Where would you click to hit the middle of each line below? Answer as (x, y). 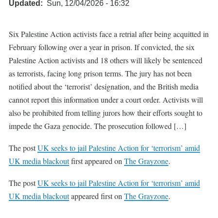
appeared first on (97, 196)
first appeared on (97, 161)
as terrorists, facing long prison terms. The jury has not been (100, 73)
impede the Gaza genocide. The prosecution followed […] (98, 126)
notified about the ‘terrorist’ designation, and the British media (104, 86)
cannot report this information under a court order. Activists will (106, 100)
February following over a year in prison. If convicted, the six (102, 47)
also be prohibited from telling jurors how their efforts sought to (106, 113)
